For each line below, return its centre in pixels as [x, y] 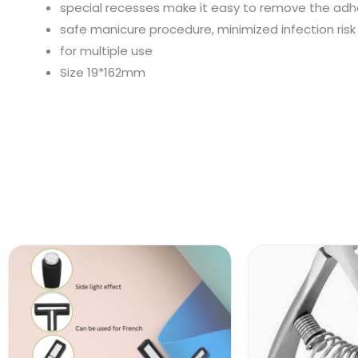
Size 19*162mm [103, 72]
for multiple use [106, 51]
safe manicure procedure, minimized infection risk [208, 29]
